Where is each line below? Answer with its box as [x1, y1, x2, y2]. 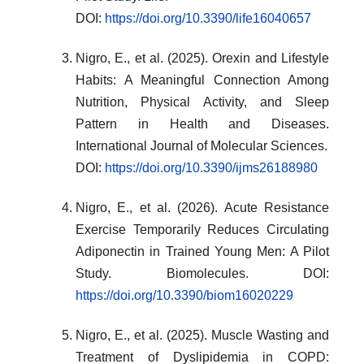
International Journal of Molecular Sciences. [76, 138, 327, 153]
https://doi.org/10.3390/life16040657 [105, 11, 311, 25]
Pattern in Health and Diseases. [76, 116, 329, 131]
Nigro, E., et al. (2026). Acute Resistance [76, 200, 329, 214]
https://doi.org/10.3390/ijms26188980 [105, 160, 318, 175]
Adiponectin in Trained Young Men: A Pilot [76, 244, 329, 258]
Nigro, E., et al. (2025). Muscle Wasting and [76, 327, 329, 342]
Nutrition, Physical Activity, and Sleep [76, 94, 329, 109]
